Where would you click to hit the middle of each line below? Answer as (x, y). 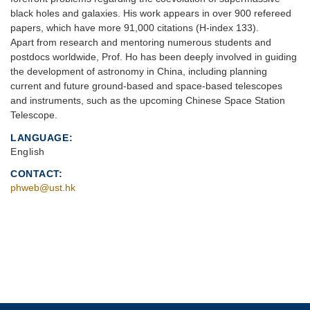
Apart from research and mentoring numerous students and (141, 42)
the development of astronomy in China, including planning (139, 71)
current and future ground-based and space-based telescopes (146, 85)
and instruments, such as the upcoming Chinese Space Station (148, 100)
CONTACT (35, 173)
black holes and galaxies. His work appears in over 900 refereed (151, 13)
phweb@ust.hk (43, 187)
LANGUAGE (40, 137)
